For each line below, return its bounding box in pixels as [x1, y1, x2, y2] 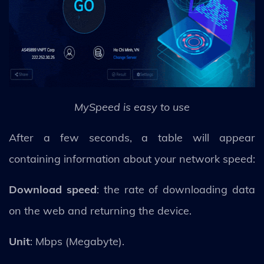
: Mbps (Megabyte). [30, 234, 124, 248]
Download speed [9, 182, 97, 196]
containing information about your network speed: [9, 151, 255, 166]
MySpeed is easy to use [74, 100, 190, 114]
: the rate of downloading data [96, 182, 256, 196]
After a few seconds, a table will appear [9, 130, 255, 144]
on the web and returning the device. [9, 203, 194, 217]
